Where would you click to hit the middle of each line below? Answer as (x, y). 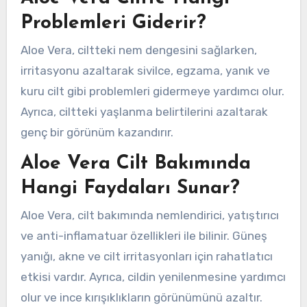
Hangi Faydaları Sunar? (130, 189)
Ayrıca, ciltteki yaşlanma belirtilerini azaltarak (144, 112)
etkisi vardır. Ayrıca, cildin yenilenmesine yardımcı (153, 277)
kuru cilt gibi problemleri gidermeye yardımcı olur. (152, 91)
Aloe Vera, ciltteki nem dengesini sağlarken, (138, 50)
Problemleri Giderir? (113, 23)
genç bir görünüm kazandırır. (97, 133)
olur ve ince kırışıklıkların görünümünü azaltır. (141, 298)
